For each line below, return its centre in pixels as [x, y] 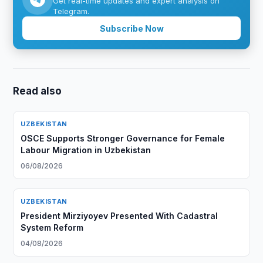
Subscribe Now [131, 28]
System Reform [52, 227]
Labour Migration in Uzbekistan [86, 150]
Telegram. [71, 11]
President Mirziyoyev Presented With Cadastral [119, 216]
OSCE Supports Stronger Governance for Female [123, 138]
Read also [38, 91]
